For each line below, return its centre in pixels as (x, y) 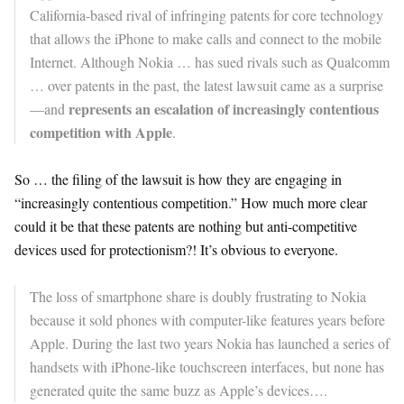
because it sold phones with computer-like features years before (207, 320)
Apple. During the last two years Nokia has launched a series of (210, 343)
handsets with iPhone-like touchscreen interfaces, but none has (207, 367)
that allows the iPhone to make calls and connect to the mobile (206, 38)
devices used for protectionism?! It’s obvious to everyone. (176, 249)
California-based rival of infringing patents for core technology (207, 15)
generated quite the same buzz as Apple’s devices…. (179, 390)
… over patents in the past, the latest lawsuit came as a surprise (207, 85)
